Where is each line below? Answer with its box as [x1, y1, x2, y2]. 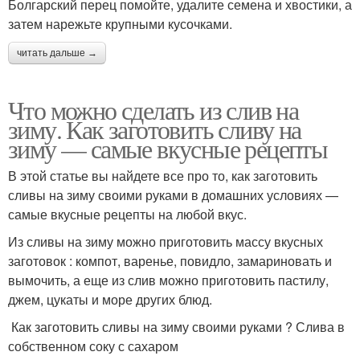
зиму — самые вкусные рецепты [8, 131, 328, 166]
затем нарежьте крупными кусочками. [8, 14, 232, 33]
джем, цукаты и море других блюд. [8, 290, 212, 309]
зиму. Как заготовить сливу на [8, 112, 301, 146]
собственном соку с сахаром [8, 337, 178, 355]
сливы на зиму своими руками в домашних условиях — [8, 186, 338, 204]
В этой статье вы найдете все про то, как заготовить [8, 166, 317, 185]
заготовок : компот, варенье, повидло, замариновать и [8, 252, 332, 270]
